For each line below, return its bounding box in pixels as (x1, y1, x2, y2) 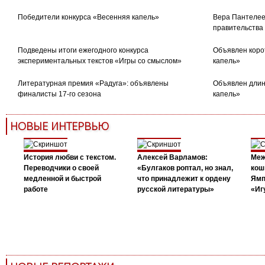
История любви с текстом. (23, 153, 116, 162)
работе (23, 185, 48, 194)
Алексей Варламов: (137, 153, 208, 162)
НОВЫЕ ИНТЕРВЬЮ (9, 119, 109, 134)
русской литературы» (137, 185, 214, 194)
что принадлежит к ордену (137, 174, 231, 183)
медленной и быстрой (23, 174, 101, 183)
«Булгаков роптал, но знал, (137, 164, 233, 173)
